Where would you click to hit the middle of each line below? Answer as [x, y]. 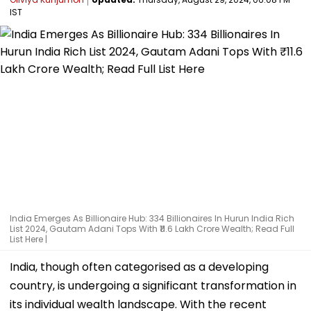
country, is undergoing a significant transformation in [153, 285]
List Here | [28, 239]
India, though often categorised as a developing [139, 267]
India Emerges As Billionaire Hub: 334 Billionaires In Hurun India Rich [152, 218]
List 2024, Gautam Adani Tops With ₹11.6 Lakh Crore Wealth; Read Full [152, 228]
